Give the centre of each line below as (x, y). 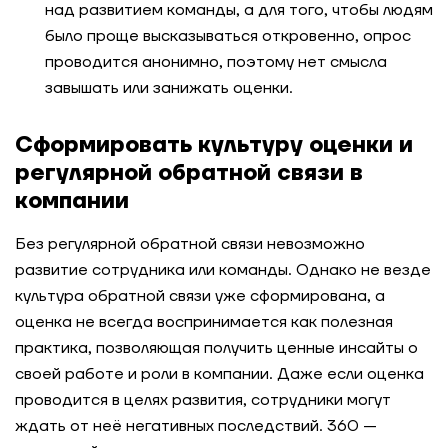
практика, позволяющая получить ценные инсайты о (216, 348)
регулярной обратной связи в (189, 173)
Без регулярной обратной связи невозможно (190, 244)
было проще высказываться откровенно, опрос (228, 36)
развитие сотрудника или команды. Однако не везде (223, 270)
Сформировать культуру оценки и (214, 145)
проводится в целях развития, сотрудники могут (203, 400)
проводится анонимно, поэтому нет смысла (216, 62)
